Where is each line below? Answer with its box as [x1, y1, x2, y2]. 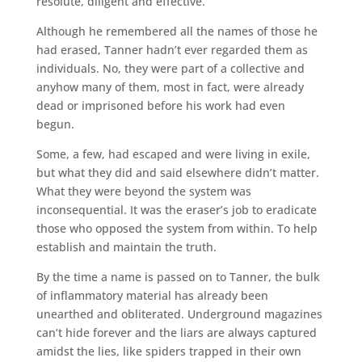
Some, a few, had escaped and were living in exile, [36, 145, 310, 162]
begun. [36, 116, 74, 132]
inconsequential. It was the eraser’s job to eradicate [36, 201, 317, 217]
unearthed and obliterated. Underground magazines [36, 305, 322, 322]
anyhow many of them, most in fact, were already [36, 78, 304, 95]
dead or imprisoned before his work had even [36, 97, 285, 113]
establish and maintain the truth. [36, 238, 217, 255]
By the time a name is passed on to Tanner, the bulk [36, 268, 320, 284]
